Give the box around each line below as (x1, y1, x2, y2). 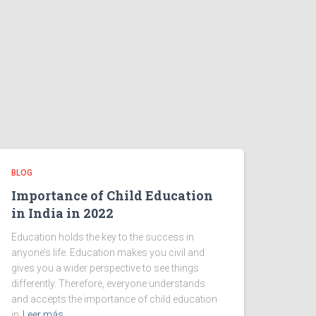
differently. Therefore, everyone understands (11, 278, 205, 289)
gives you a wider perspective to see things (11, 262, 199, 274)
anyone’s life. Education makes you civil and (11, 247, 205, 258)
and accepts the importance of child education (11, 293, 217, 305)
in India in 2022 (11, 205, 114, 221)
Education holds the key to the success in (11, 231, 194, 243)
